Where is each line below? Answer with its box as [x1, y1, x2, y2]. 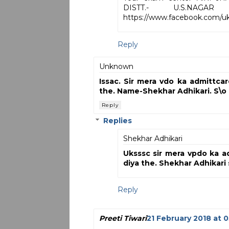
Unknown [99, 61, 133, 71]
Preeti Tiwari [99, 214, 147, 223]
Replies [103, 116, 132, 126]
